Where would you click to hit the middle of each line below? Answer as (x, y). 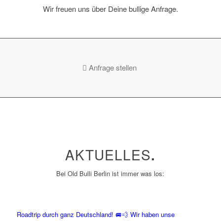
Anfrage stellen (113, 67)
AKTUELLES (108, 154)
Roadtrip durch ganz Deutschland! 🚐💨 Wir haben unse (95, 214)
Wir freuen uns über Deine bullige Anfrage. (110, 8)
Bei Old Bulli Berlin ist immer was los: (110, 173)
